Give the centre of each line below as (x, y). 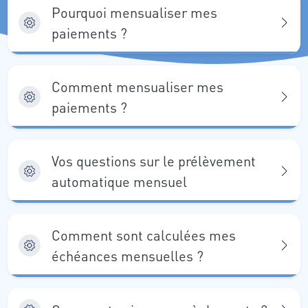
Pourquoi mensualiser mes (134, 12)
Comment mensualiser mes (137, 87)
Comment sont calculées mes (144, 235)
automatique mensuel (119, 181)
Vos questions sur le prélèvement (154, 161)
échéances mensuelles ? (128, 256)
